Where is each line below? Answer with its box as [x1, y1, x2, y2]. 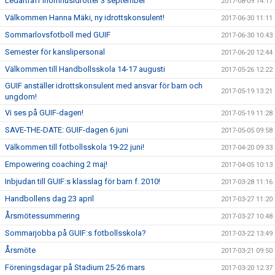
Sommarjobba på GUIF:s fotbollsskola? [5, 228, 146, 238]
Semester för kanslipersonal [5, 47, 105, 57]
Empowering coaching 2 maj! [5, 160, 107, 169]
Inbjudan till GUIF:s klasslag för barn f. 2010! [5, 177, 160, 187]
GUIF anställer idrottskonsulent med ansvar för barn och [5, 81, 203, 91]
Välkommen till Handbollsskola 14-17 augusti [5, 64, 165, 74]
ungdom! [5, 92, 37, 102]
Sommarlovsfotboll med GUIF [5, 30, 110, 40]
